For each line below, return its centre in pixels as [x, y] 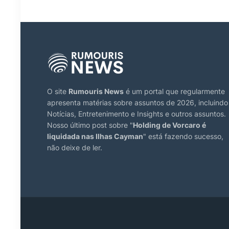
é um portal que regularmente [174, 91]
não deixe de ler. [75, 147]
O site [58, 91]
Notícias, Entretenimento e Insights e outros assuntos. [136, 113]
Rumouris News [96, 91]
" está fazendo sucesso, [183, 136]
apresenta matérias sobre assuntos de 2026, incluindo [138, 102]
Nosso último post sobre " [90, 125]
